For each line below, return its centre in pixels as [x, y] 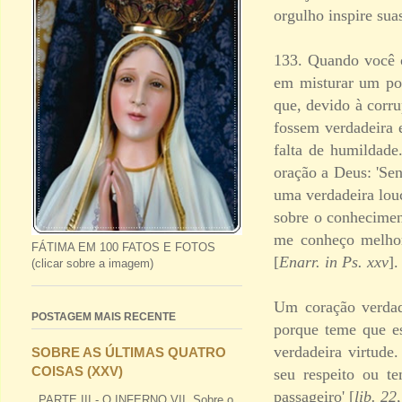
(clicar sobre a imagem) [92, 264]
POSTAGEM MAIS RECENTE [104, 317]
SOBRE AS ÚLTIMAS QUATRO [129, 353]
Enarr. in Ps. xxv [334, 262]
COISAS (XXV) [77, 371]
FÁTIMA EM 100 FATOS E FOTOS [123, 248]
